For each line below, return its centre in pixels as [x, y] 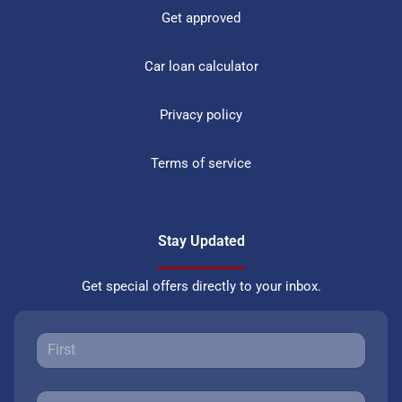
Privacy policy [201, 115]
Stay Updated [201, 241]
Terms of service [201, 164]
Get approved [201, 18]
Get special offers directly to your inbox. [201, 287]
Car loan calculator [201, 67]
